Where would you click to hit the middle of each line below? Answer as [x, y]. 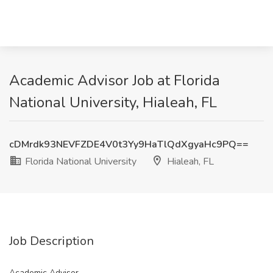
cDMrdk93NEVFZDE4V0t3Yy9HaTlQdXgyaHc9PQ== [129, 144]
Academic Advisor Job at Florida [115, 80]
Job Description [51, 241]
